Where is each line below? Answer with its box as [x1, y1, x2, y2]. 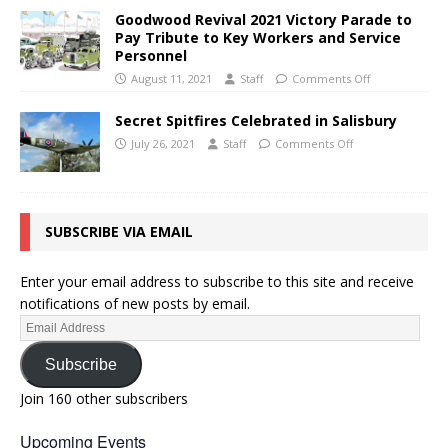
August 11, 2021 [131, 70, 212, 86]
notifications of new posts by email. [20, 294, 250, 314]
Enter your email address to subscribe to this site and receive [20, 272, 414, 292]
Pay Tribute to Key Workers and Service [115, 27, 401, 47]
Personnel [115, 45, 187, 65]
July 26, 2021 [131, 136, 195, 152]
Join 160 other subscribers [20, 389, 188, 409]
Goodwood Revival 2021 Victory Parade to [115, 9, 412, 29]
